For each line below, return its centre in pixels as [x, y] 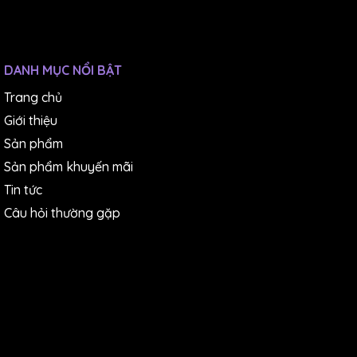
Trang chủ [33, 98]
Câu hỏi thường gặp [62, 213]
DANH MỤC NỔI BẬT [63, 71]
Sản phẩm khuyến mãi [69, 167]
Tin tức [23, 190]
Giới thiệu [31, 121]
